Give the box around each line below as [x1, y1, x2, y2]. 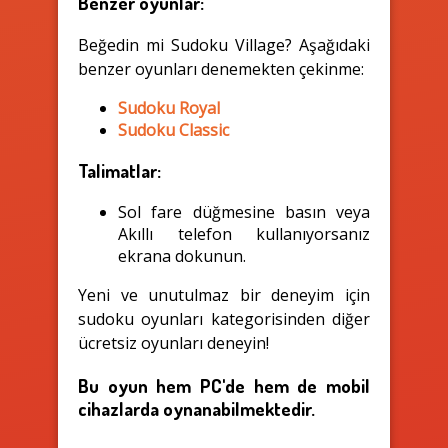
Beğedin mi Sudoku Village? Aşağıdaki [78, 33, 370, 56]
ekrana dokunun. [118, 245, 246, 268]
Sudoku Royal [118, 96, 220, 119]
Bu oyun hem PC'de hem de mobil [78, 373, 370, 397]
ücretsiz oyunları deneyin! [78, 332, 269, 355]
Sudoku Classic [118, 118, 229, 141]
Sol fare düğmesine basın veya [118, 201, 370, 224]
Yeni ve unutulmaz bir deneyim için [78, 284, 370, 307]
